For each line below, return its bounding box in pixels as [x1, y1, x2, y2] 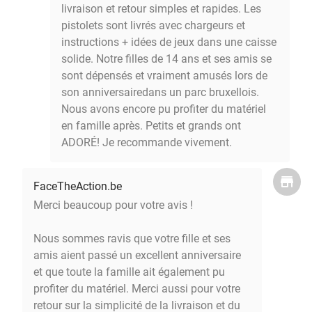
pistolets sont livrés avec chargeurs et [61, 18, 245, 32]
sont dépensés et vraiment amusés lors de [61, 68, 267, 82]
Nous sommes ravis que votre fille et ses [33, 231, 231, 245]
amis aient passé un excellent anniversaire [33, 248, 241, 262]
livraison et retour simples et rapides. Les [61, 1, 261, 15]
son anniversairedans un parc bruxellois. [61, 85, 259, 99]
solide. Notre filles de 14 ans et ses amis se [61, 52, 272, 65]
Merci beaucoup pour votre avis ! [33, 198, 193, 212]
